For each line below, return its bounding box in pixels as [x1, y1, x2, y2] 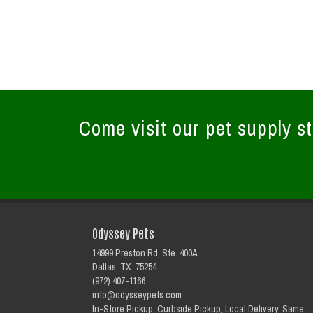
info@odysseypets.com [92, 289, 182, 301]
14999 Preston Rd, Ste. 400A [92, 247, 198, 259]
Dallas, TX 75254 [92, 261, 156, 273]
